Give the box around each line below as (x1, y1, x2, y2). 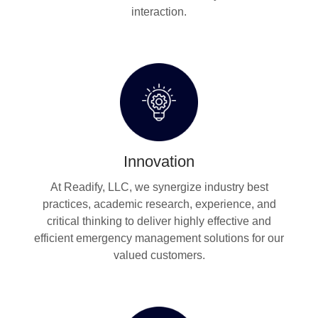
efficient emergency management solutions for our (34, 232, 284, 245)
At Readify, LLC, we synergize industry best (50, 181, 268, 194)
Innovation (124, 153, 194, 171)
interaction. (131, 5, 187, 18)
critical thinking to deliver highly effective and (47, 215, 271, 228)
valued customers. (113, 249, 205, 262)
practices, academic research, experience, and (42, 198, 276, 211)
